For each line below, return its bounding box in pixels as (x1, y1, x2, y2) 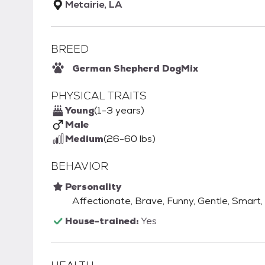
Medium (65, 132, 104, 146)
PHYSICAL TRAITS (51, 89, 147, 103)
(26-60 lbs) (104, 132, 156, 146)
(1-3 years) (94, 104, 144, 117)
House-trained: (65, 215, 141, 228)
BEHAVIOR (51, 159, 108, 173)
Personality (65, 180, 121, 193)
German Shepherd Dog (72, 62, 181, 75)
